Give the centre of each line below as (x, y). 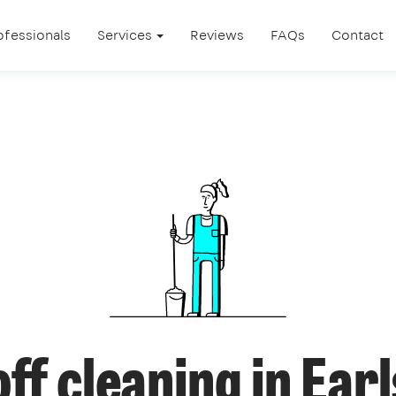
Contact (358, 35)
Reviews (217, 35)
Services (126, 35)
